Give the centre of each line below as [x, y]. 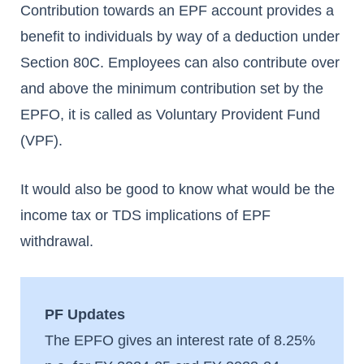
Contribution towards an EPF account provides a [177, 10]
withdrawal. [57, 241]
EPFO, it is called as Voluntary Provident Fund [170, 114]
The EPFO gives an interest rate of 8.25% [180, 340]
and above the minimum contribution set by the [172, 88]
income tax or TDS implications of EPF [145, 215]
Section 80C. [64, 62]
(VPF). [41, 140]
